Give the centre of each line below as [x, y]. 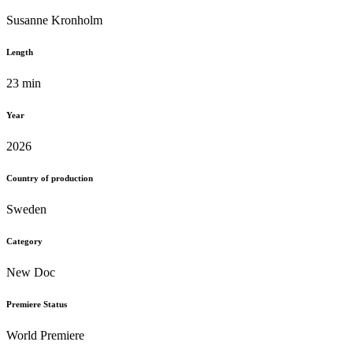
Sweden [26, 209]
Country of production [50, 178]
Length [20, 52]
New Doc [31, 272]
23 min [24, 83]
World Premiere [45, 335]
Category [24, 241]
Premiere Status [37, 304]
